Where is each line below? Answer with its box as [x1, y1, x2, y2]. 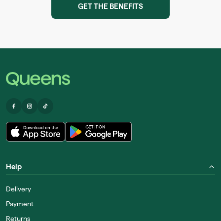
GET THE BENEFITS [78, 1, 143, 11]
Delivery [6, 184, 31, 193]
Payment [6, 199, 34, 208]
